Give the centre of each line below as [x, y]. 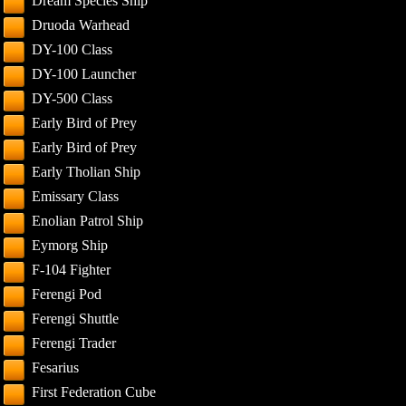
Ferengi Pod [67, 294]
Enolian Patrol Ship [88, 221]
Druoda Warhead [81, 25]
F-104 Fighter [72, 270]
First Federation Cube [94, 392]
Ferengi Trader [74, 343]
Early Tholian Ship [87, 172]
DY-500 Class [72, 98]
